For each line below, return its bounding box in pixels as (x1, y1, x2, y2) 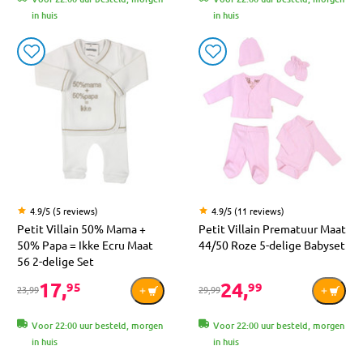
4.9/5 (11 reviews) (211, 203, 284, 217)
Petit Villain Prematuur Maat (199, 220, 346, 236)
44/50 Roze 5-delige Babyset (199, 237, 345, 252)
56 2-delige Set (17, 253, 94, 268)
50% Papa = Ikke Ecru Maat (17, 237, 153, 252)
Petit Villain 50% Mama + (17, 220, 146, 236)
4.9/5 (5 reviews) (30, 203, 98, 217)
